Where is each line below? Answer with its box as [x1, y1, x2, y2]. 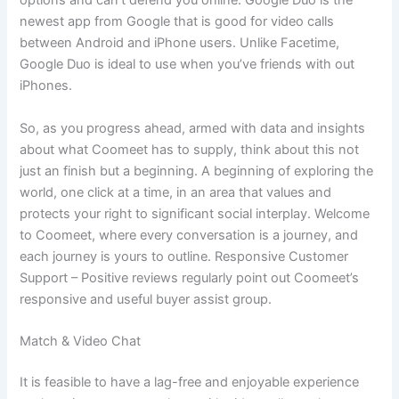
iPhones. [20, 77, 73, 94]
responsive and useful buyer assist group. [20, 290, 273, 307]
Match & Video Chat [20, 333, 142, 350]
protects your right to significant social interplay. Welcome [20, 205, 370, 222]
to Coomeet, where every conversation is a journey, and [20, 226, 359, 243]
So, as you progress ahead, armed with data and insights [20, 119, 366, 136]
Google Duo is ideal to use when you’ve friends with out [20, 56, 355, 73]
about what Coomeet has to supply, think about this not [20, 141, 360, 158]
